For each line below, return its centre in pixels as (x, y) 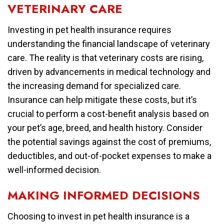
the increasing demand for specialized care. (94, 85)
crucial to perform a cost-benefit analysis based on (108, 113)
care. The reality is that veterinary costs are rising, (105, 57)
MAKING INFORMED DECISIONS (104, 195)
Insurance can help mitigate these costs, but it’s (102, 99)
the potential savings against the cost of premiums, (109, 141)
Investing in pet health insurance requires (89, 29)
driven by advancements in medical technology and (109, 71)
